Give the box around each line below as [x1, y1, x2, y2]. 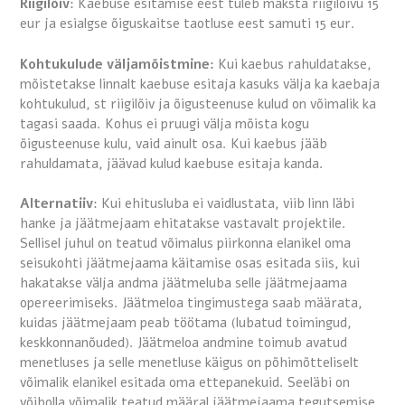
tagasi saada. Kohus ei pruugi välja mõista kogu [20, 114, 309, 133]
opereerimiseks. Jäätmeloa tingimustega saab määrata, [20, 294, 363, 313]
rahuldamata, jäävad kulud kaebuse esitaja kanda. [20, 154, 324, 173]
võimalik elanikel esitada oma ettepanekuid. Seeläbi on [20, 373, 350, 392]
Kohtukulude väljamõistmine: [20, 54, 214, 73]
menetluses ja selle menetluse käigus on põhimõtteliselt [20, 353, 359, 372]
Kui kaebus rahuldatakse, [214, 54, 372, 73]
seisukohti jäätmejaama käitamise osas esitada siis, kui [20, 254, 360, 273]
